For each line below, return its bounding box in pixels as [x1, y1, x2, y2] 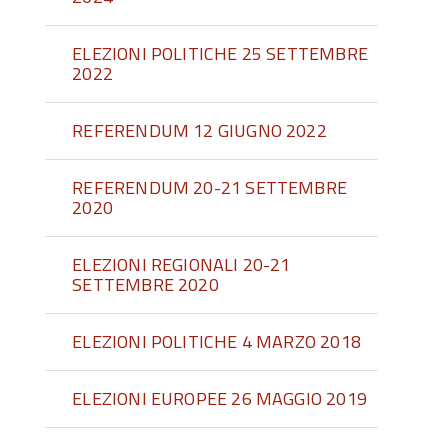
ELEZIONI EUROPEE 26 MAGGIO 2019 [72, 385, 367, 412]
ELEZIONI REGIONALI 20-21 [72, 251, 291, 278]
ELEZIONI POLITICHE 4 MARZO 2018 [72, 328, 361, 355]
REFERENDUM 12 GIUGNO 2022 [72, 117, 327, 144]
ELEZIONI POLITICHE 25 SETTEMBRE [72, 40, 368, 67]
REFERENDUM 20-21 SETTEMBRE [72, 174, 347, 201]
